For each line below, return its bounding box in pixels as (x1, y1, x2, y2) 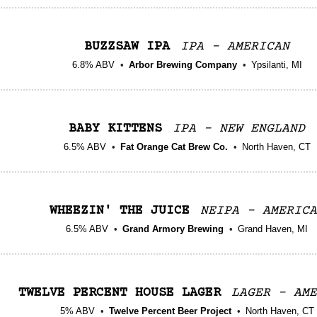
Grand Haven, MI (238, 223, 308, 234)
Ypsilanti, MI (250, 59, 302, 70)
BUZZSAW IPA (84, 39, 170, 54)
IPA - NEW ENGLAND (173, 121, 305, 136)
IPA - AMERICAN (180, 39, 289, 54)
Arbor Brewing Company (128, 59, 237, 70)
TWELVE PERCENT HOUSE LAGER (18, 285, 221, 300)
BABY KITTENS (69, 121, 162, 136)
